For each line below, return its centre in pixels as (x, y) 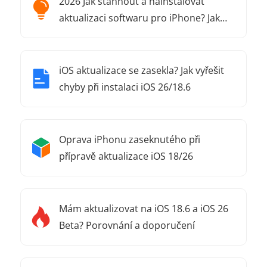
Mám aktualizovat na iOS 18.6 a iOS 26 (144, 209)
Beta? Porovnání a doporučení (127, 226)
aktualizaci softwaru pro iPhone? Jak (139, 18)
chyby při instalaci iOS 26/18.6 (125, 87)
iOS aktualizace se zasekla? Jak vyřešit (142, 71)
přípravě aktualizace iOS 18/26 (126, 156)
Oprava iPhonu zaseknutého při (130, 140)
